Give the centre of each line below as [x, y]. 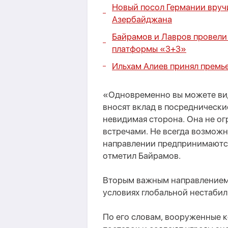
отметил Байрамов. [142, 156]
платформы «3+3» [149, 49]
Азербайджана [142, 19]
